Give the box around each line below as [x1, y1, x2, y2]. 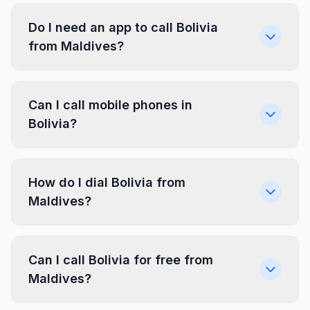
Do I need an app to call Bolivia [28, 20, 218, 35]
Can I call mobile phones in [28, 98, 192, 112]
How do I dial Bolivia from [28, 175, 185, 190]
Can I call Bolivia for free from [28, 253, 213, 267]
